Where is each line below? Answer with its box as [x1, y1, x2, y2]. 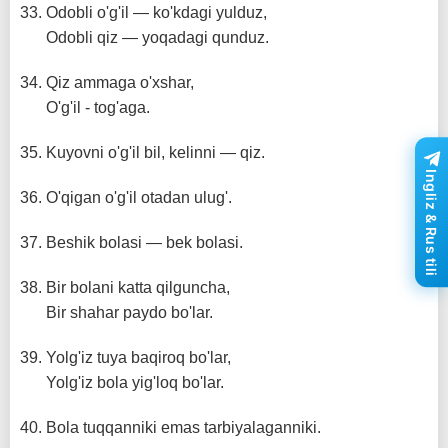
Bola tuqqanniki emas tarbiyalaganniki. [46, 419, 321, 436]
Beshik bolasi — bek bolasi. [46, 234, 243, 251]
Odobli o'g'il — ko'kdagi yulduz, [46, 4, 267, 21]
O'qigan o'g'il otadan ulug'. [46, 189, 232, 206]
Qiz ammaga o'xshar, [46, 74, 194, 91]
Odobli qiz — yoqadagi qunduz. [46, 29, 269, 46]
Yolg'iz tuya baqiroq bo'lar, [46, 349, 231, 366]
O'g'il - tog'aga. [46, 99, 150, 116]
